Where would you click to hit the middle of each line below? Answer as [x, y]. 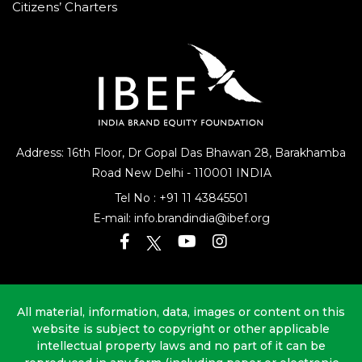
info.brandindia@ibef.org [202, 219]
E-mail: [113, 219]
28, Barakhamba [300, 153]
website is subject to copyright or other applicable [181, 329]
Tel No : [137, 198]
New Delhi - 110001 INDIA [198, 173]
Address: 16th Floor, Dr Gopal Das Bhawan [135, 153]
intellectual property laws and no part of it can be [181, 346]
